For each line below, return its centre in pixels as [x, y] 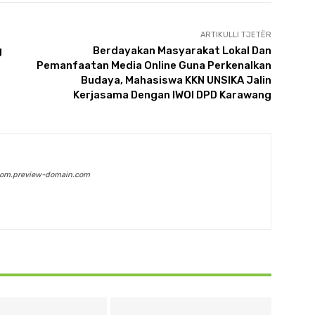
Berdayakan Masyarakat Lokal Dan [182, 51]
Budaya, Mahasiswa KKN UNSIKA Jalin [176, 81]
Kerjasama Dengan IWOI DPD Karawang [172, 95]
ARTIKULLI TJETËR [236, 35]
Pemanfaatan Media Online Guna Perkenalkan [154, 66]
